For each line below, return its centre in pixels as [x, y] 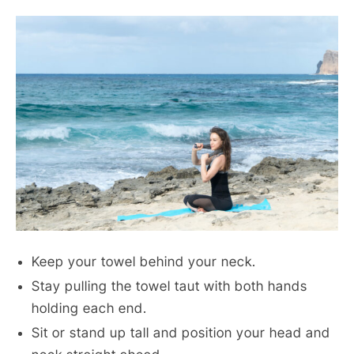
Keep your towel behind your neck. [144, 261]
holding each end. [89, 308]
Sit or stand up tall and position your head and [181, 332]
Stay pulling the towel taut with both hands [169, 286]
